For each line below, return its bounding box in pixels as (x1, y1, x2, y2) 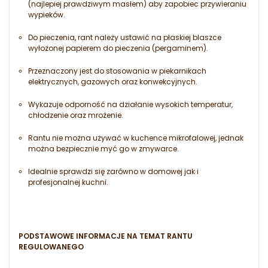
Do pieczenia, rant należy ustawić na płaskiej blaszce (28, 32, 221, 43)
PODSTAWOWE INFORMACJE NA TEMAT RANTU (19, 231, 193, 242)
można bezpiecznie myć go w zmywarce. (28, 144, 179, 154)
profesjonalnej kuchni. (28, 177, 108, 188)
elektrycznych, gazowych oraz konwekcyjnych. (28, 77, 197, 87)
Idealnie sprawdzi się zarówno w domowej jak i (28, 166, 199, 177)
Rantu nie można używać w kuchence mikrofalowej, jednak (28, 133, 243, 144)
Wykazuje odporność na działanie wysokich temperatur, (28, 99, 233, 110)
